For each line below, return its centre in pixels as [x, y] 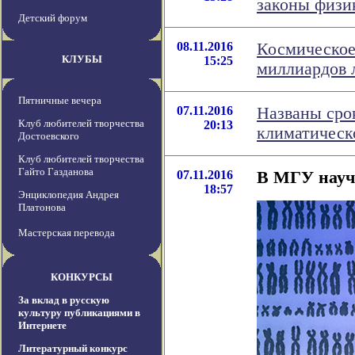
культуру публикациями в [79, 313]
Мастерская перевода [67, 233]
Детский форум [53, 18]
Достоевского [49, 136]
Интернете [42, 326]
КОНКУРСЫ [82, 277]
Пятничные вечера [60, 101]
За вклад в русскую [64, 300]
